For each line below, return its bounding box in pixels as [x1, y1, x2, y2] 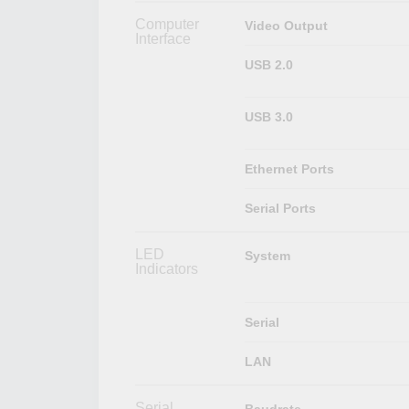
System [244, 247, 290, 263]
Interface [135, 30, 191, 47]
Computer [135, 16, 199, 32]
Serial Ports [244, 200, 316, 215]
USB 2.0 [244, 57, 293, 72]
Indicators [135, 260, 198, 277]
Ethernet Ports [244, 161, 334, 176]
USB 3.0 [244, 109, 293, 124]
